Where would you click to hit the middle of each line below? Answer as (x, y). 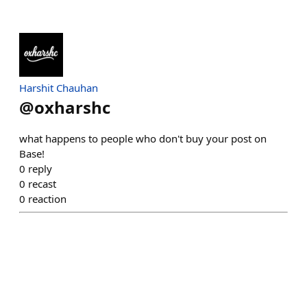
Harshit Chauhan (59, 88)
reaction (47, 199)
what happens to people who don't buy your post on (143, 138)
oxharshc (72, 107)
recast (42, 184)
